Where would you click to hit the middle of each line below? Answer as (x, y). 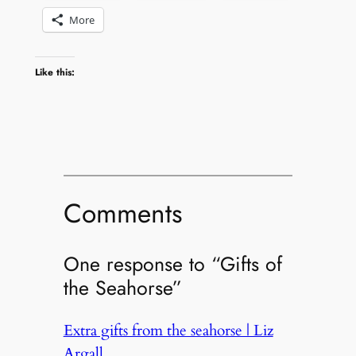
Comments (122, 214)
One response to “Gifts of (172, 264)
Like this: (54, 73)
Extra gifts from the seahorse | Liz (168, 331)
